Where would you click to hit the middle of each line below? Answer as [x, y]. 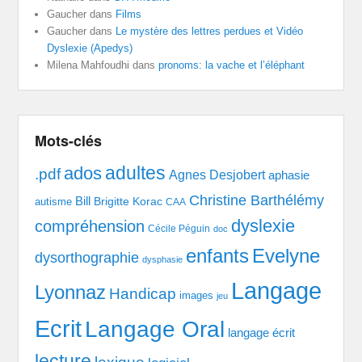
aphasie [289, 175]
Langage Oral [155, 330]
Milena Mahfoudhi [88, 65]
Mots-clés [69, 141]
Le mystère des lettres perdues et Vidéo [210, 32]
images [197, 296]
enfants [218, 256]
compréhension [90, 227]
